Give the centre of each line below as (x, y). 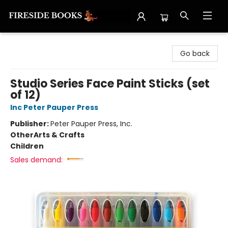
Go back (195, 53)
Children (27, 146)
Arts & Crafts (59, 135)
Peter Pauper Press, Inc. (91, 124)
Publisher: (30, 124)
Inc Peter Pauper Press (54, 107)
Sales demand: (36, 160)
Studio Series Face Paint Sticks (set (110, 84)
